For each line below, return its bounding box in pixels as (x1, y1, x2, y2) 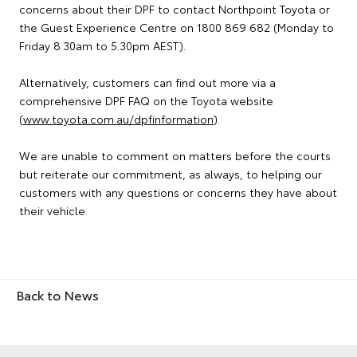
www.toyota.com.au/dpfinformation (23, 111, 214, 127)
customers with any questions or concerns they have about (19, 184, 337, 200)
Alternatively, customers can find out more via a (19, 74, 276, 90)
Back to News (16, 285, 99, 304)
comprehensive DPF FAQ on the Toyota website (19, 92, 273, 108)
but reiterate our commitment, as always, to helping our (19, 166, 322, 182)
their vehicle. (19, 202, 88, 218)
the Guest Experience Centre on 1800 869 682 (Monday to (19, 19, 334, 35)
